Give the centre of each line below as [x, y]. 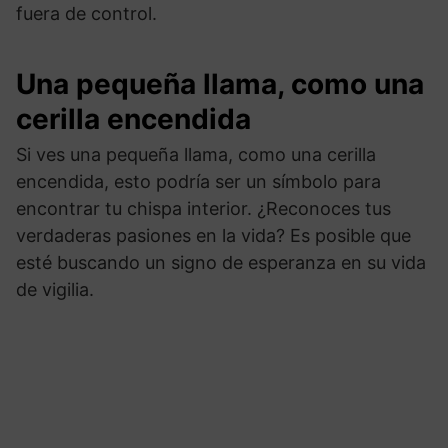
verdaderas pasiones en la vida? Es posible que [213, 235]
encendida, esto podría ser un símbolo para [198, 181]
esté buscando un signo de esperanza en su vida [221, 262]
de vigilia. [55, 289]
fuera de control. [86, 13]
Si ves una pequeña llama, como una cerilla [196, 154]
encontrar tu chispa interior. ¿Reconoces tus [203, 208]
